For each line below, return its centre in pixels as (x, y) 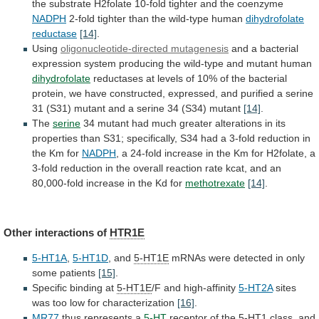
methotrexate (215, 183)
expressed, (193, 94)
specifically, (152, 138)
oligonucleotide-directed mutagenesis (145, 49)
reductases (118, 79)
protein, (49, 94)
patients (78, 272)
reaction (184, 168)
